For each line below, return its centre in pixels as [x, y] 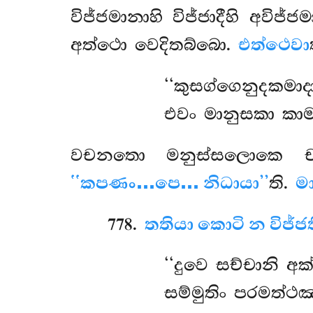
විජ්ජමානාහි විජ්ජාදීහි [160, 17]
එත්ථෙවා [274, 45]
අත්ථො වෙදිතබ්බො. [154, 45]
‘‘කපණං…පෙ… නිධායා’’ [169, 183]
